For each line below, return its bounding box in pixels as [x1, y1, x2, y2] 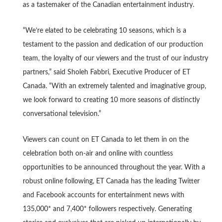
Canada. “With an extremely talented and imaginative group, [22, 82, 206, 90]
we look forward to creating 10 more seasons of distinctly [22, 96, 200, 104]
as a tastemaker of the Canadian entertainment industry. [22, 1, 194, 8]
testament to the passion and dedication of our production [22, 41, 203, 48]
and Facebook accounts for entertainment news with [22, 191, 184, 199]
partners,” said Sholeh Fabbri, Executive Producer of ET [22, 68, 190, 76]
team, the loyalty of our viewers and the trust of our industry [22, 55, 208, 62]
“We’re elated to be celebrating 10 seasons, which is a [22, 27, 186, 34]
